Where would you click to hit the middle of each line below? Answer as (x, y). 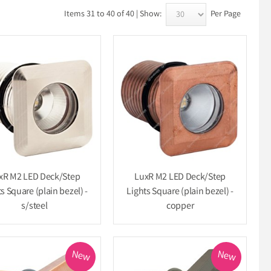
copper (180, 206)
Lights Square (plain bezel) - (180, 192)
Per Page (226, 15)
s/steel (34, 206)
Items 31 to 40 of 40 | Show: (113, 15)
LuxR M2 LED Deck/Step (180, 177)
